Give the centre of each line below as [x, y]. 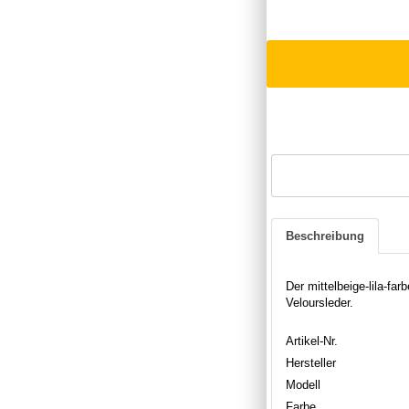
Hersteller [311, 362]
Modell [303, 384]
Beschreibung [325, 236]
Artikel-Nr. [312, 341]
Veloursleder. [320, 302]
